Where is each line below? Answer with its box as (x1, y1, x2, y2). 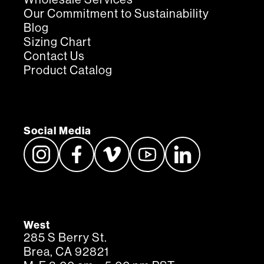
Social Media (24, 125, 91, 136)
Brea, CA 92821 (24, 246, 109, 258)
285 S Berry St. (24, 232, 107, 244)
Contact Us (24, 50, 85, 62)
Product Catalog (24, 64, 113, 77)
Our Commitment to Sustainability (24, 8, 209, 20)
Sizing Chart (24, 36, 91, 48)
